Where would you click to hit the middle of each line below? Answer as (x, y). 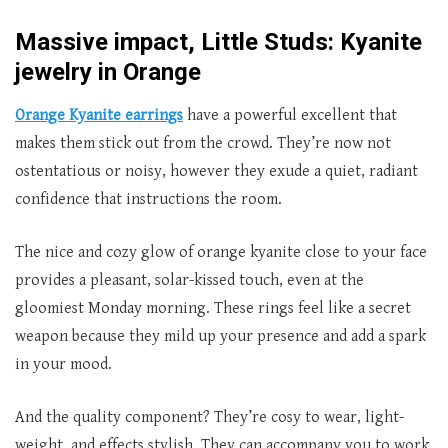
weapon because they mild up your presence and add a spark (220, 336)
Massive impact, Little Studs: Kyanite (218, 42)
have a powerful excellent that (290, 115)
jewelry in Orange (108, 72)
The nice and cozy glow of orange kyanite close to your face (221, 252)
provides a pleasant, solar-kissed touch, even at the (189, 280)
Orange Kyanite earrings (99, 115)
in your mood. (63, 364)
